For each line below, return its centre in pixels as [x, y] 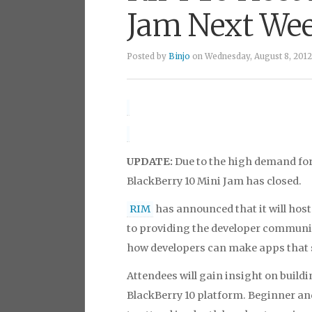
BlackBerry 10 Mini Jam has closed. [214, 181]
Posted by [148, 56]
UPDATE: [151, 162]
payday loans [153, 80]
